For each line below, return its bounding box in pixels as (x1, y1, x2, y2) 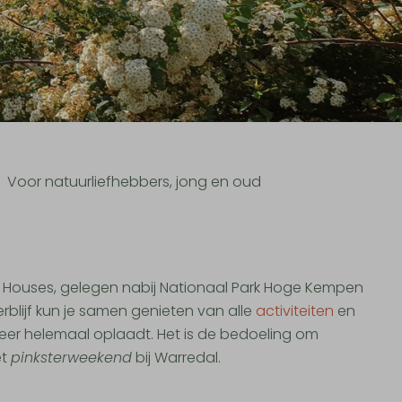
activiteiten (256, 301, 335, 322)
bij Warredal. (132, 347, 222, 369)
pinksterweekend (11, 347, 133, 369)
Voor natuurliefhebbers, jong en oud (7, 171, 261, 193)
